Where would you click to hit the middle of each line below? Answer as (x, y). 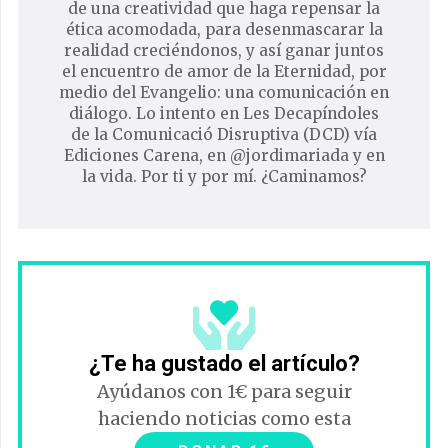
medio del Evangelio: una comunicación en (224, 92)
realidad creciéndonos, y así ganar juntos (224, 50)
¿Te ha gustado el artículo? (224, 363)
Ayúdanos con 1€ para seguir (224, 391)
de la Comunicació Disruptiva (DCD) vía (224, 134)
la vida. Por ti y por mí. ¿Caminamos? (224, 176)
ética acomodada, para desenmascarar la (224, 29)
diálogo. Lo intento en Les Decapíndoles (224, 113)
